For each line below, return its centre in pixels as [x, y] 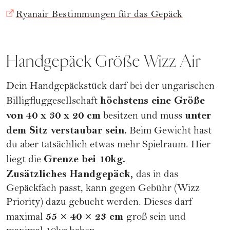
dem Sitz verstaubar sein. [66, 130]
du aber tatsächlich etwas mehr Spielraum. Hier [108, 145]
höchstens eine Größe [152, 100]
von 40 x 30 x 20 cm [53, 115]
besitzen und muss [143, 117]
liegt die [25, 160]
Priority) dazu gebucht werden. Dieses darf [99, 203]
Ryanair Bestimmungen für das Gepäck [99, 15]
